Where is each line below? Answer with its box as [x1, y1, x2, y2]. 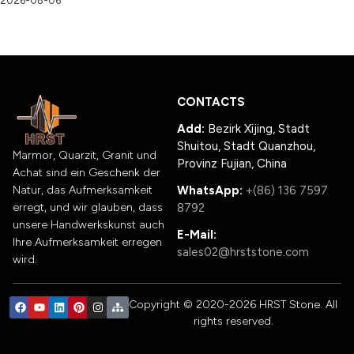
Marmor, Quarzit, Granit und [13, 148, 156, 162]
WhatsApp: [177, 183, 243, 198]
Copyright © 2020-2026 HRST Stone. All [129, 298, 338, 312]
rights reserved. [193, 314, 273, 329]
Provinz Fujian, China [177, 156, 287, 171]
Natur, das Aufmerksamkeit [13, 183, 153, 197]
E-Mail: [177, 228, 217, 243]
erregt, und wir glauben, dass [13, 200, 163, 214]
